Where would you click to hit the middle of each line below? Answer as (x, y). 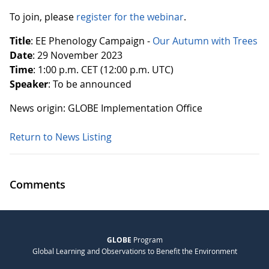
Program (147, 240)
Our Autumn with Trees (205, 41)
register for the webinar (130, 17)
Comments (38, 185)
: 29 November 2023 (79, 56)
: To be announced (90, 84)
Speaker (29, 84)
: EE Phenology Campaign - (92, 41)
